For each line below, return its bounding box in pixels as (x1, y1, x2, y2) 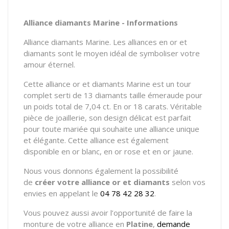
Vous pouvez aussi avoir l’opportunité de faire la (24, 207, 192, 218)
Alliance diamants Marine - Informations (24, 17, 178, 28)
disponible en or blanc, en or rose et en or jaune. (24, 146, 193, 156)
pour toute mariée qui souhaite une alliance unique (24, 123, 199, 134)
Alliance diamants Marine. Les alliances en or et (24, 36, 187, 47)
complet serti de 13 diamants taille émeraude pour (24, 89, 202, 100)
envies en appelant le (24, 188, 100, 198)
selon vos (170, 176, 205, 187)
